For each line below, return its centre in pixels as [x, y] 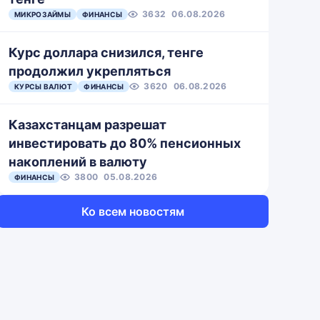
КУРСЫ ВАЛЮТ [44, 86]
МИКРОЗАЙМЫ [42, 14]
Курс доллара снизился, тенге [106, 52]
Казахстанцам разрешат [87, 125]
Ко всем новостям [133, 211]
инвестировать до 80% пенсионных [125, 143]
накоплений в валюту [78, 162]
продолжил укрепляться [90, 71]
